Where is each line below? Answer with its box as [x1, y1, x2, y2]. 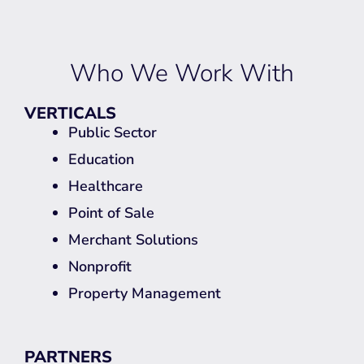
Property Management [68, 283, 221, 303]
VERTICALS [24, 102, 116, 124]
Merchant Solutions [68, 229, 198, 249]
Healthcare [68, 175, 143, 196]
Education [68, 149, 134, 169]
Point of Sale [68, 202, 154, 223]
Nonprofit [68, 256, 132, 276]
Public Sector [68, 122, 157, 142]
